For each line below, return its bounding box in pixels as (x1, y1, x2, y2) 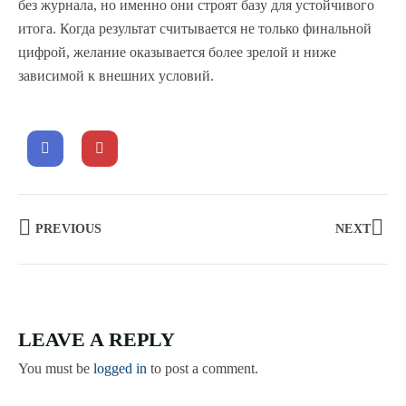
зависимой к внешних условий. (18, 68, 214, 84)
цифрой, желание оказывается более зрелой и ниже (18, 44, 336, 61)
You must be (18, 361, 93, 377)
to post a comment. (147, 361, 258, 377)
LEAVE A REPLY (18, 328, 175, 352)
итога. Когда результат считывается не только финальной (18, 21, 372, 37)
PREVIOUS (35, 222, 102, 237)
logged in (93, 361, 147, 377)
